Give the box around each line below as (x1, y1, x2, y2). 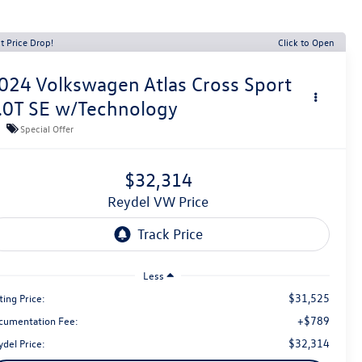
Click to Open (278, 36, 335, 48)
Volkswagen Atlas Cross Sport (36, 72, 293, 97)
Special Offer (20, 121, 74, 135)
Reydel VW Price (116, 193, 208, 211)
